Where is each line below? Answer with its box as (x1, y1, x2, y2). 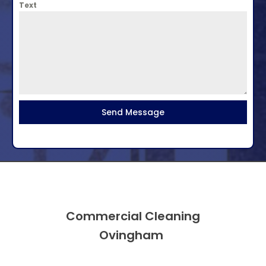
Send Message (102, 106, 164, 118)
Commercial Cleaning (65, 208, 200, 224)
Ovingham (99, 227, 167, 243)
